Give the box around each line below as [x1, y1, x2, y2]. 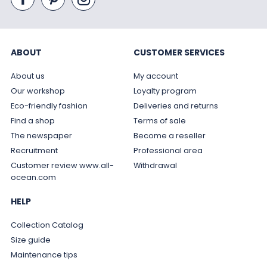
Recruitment [10, 145, 58, 156]
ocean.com [10, 172, 56, 182]
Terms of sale [133, 115, 186, 126]
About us [10, 70, 45, 81]
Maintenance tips [10, 249, 77, 260]
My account [133, 70, 178, 81]
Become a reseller [133, 130, 206, 141]
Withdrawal [133, 160, 177, 170]
